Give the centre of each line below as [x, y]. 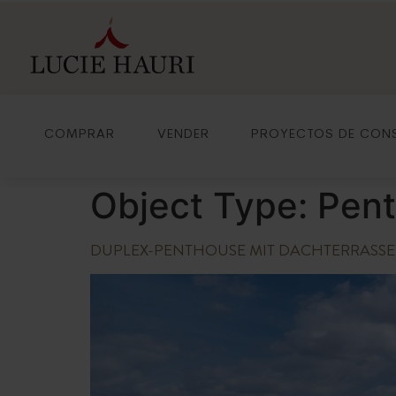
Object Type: [204, 205]
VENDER [183, 134]
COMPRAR [80, 134]
